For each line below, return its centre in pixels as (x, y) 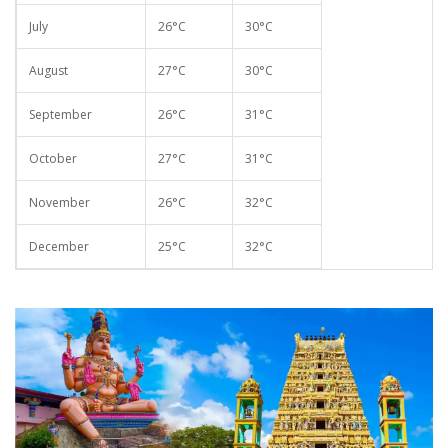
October (53, 159)
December (59, 247)
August (48, 71)
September (60, 115)
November (59, 203)
